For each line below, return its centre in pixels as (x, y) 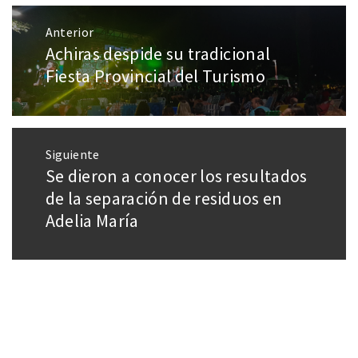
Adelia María (92, 220)
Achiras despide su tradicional (158, 53)
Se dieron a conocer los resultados (176, 175)
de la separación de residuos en (164, 198)
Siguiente (72, 154)
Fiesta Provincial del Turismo (155, 76)
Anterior (70, 32)
